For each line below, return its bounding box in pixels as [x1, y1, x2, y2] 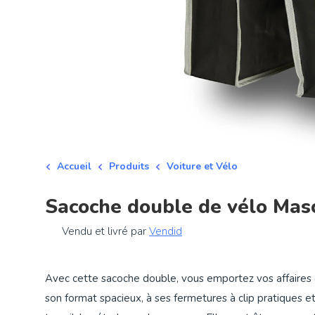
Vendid [149, 224, 182, 238]
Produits [109, 159, 149, 173]
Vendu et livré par [62, 224, 149, 238]
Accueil [57, 159, 91, 173]
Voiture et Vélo [167, 159, 238, 173]
